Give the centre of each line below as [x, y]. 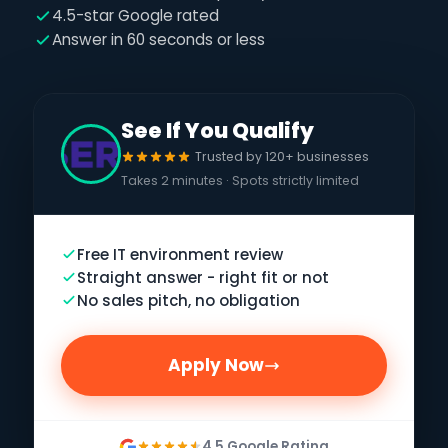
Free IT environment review [180, 254]
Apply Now [216, 365]
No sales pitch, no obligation [189, 300]
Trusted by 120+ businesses [282, 157]
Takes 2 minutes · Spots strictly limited [240, 180]
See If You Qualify [218, 130]
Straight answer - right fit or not [203, 277]
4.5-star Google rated [135, 15]
